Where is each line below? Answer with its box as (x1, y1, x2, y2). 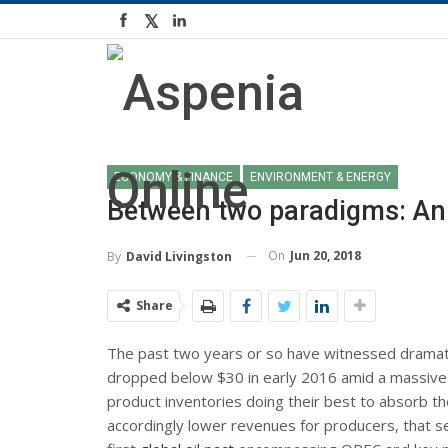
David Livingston (126, 247, 232, 265)
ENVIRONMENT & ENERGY (250, 170, 391, 184)
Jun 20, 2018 (290, 247, 361, 264)
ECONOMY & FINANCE (114, 170, 233, 184)
